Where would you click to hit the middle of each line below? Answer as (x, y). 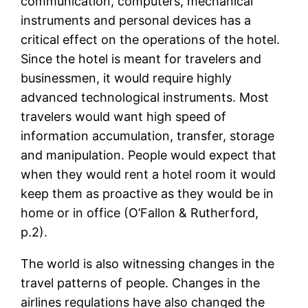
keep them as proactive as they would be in (147, 194)
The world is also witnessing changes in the (148, 264)
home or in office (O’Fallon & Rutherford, (140, 213)
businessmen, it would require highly (126, 78)
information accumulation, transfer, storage (148, 136)
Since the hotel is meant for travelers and (141, 59)
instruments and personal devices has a (136, 21)
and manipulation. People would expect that (149, 155)
